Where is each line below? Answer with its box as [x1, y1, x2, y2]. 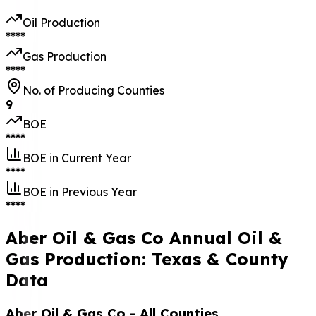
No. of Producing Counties [23, 83, 164, 98]
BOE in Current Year [23, 151, 131, 166]
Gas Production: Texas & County [6, 248, 288, 270]
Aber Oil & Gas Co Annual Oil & [6, 227, 282, 249]
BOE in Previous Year [23, 185, 137, 200]
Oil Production [23, 16, 100, 30]
